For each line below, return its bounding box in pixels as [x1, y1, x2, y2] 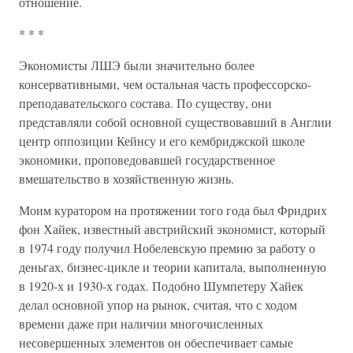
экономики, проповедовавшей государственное [19, 151, 275, 168]
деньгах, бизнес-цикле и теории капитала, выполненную [19, 258, 326, 275]
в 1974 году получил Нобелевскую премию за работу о [19, 240, 315, 256]
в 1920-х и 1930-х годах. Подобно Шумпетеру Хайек [19, 277, 303, 294]
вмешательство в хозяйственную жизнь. [19, 170, 234, 187]
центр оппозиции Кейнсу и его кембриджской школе [19, 132, 305, 149]
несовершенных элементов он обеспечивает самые [19, 334, 293, 351]
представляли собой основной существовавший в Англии [19, 113, 332, 130]
